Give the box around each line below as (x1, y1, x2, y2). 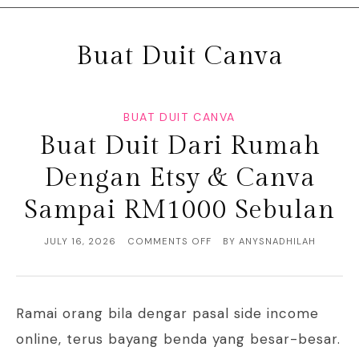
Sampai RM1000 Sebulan (24, 195, 335, 226)
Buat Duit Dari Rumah (38, 131, 321, 162)
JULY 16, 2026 (43, 236, 116, 248)
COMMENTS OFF (127, 236, 212, 248)
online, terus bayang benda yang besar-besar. (16, 330, 341, 349)
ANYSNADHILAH (238, 236, 316, 248)
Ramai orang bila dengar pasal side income (16, 305, 319, 323)
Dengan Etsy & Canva (43, 163, 316, 194)
